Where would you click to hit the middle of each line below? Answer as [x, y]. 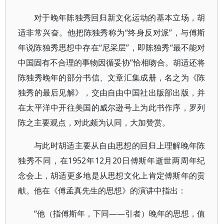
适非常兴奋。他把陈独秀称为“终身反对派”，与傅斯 [112, 32]
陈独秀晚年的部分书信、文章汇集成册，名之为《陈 [112, 77]
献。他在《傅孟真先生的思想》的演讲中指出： [102, 190]
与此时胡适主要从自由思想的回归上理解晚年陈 [120, 145]
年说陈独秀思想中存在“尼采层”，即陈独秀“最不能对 [112, 47]
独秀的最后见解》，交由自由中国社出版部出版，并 [112, 92]
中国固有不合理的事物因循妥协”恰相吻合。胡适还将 [112, 62]
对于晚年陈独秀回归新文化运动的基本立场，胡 [120, 17]
